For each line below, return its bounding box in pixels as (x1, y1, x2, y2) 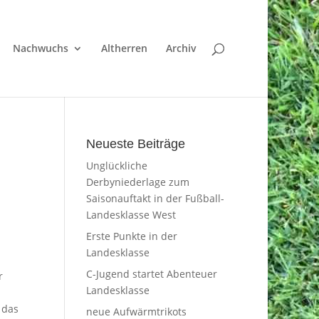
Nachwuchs (13, 41, 68, 55)
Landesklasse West (85, 208, 176, 221)
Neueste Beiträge (85, 137, 185, 151)
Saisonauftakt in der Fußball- (85, 192, 224, 205)
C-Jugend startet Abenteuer (85, 267, 217, 281)
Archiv (166, 41, 197, 55)
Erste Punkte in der (85, 229, 177, 243)
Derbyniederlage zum (85, 175, 189, 189)
